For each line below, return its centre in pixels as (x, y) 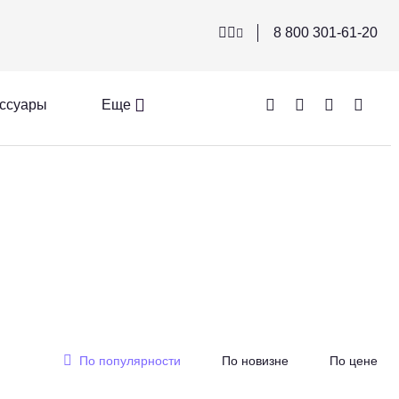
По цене (354, 361)
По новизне (255, 361)
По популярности (130, 361)
